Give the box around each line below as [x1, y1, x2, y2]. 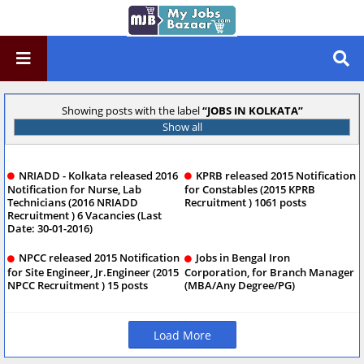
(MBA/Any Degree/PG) [184, 277, 295, 292]
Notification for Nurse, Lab [7, 182, 141, 197]
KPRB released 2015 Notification [196, 168, 356, 183]
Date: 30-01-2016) [7, 221, 93, 236]
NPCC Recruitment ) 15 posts [7, 277, 148, 292]
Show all [162, 119, 202, 134]
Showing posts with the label [61, 103, 202, 118]
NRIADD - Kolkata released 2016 [19, 168, 178, 183]
